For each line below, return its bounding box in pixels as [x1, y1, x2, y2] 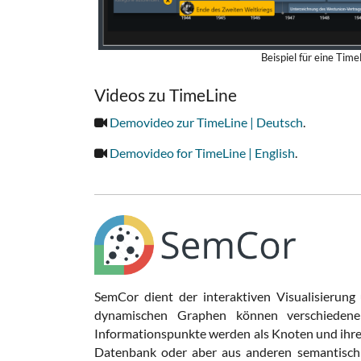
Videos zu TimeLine [94, 85, 237, 106]
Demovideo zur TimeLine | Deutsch [110, 114, 303, 131]
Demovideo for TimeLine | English [110, 145, 295, 161]
